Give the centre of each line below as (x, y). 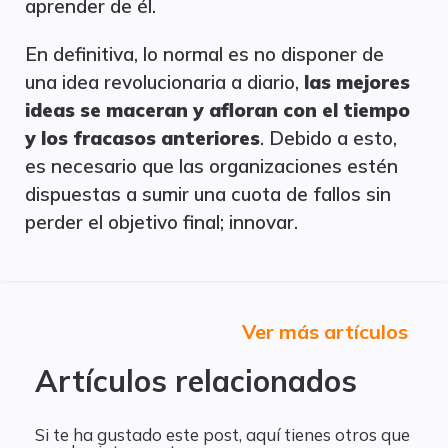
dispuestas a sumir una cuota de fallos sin (208, 194)
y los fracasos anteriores (142, 138)
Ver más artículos (325, 331)
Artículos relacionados (196, 381)
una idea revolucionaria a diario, (164, 82)
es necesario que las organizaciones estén (211, 166)
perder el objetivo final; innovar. (161, 222)
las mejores (357, 82)
